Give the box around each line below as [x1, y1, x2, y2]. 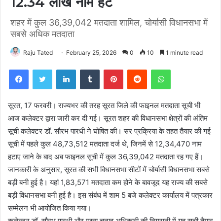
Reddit [147, 65, 166, 73]
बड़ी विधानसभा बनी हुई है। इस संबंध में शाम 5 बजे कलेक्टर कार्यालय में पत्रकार [8, 190, 213, 200]
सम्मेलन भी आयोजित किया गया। [8, 203, 91, 213]
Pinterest [123, 65, 151, 73]
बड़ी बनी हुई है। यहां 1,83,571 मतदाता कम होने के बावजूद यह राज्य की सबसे [8, 177, 208, 187]
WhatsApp [170, 65, 202, 73]
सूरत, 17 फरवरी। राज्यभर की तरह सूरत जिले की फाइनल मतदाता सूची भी [8, 100, 200, 110]
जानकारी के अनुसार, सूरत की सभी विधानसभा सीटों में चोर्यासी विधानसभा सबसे [8, 164, 210, 174]
